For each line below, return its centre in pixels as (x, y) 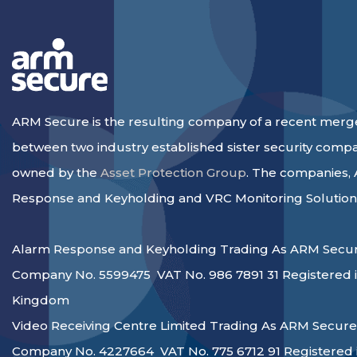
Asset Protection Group (173, 173)
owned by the (56, 173)
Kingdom (41, 300)
